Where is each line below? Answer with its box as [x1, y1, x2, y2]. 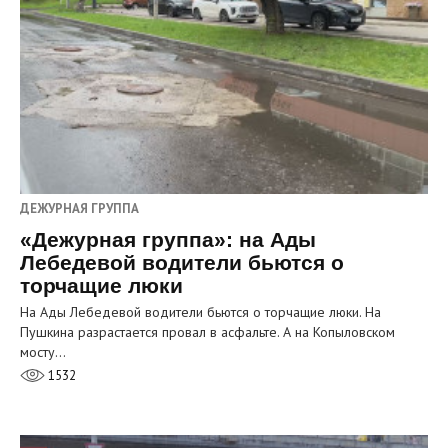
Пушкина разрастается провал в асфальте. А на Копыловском [20, 322, 395, 341]
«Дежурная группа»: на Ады [20, 227, 316, 251]
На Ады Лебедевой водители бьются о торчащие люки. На [20, 302, 381, 321]
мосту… [20, 342, 66, 361]
